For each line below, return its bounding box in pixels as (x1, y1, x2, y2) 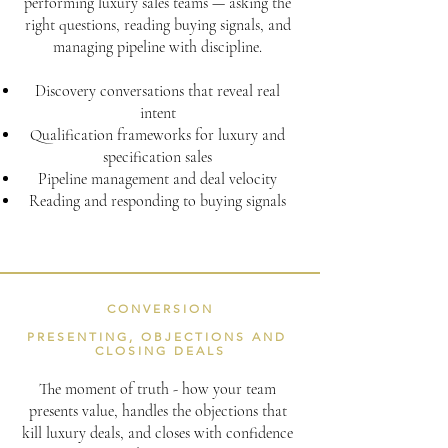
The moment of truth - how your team (39, 379, 276, 399)
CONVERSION (106, 301, 214, 316)
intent (139, 103, 176, 123)
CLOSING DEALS (94, 343, 226, 358)
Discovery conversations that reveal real (35, 81, 280, 101)
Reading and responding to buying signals (29, 191, 286, 211)
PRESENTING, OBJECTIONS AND (27, 329, 293, 344)
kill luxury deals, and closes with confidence (22, 423, 293, 443)
